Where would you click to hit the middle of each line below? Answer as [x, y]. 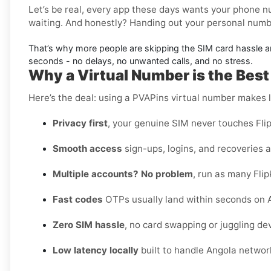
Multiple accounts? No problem [123, 174]
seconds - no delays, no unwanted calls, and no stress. [141, 61]
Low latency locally [96, 250]
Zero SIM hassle [89, 225]
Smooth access [87, 149]
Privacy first [80, 123]
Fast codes [78, 200]
